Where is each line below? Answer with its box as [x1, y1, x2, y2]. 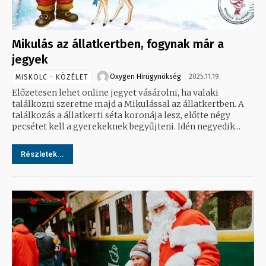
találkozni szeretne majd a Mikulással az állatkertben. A [12, 98, 244, 109]
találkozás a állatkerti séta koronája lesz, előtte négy [12, 109, 230, 121]
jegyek [12, 52, 48, 66]
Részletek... [21, 149, 64, 159]
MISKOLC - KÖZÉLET [15, 72, 88, 81]
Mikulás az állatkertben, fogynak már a [12, 36, 224, 51]
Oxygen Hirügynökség [110, 72, 181, 81]
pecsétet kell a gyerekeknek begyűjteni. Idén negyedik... [178, 121, 240, 132]
